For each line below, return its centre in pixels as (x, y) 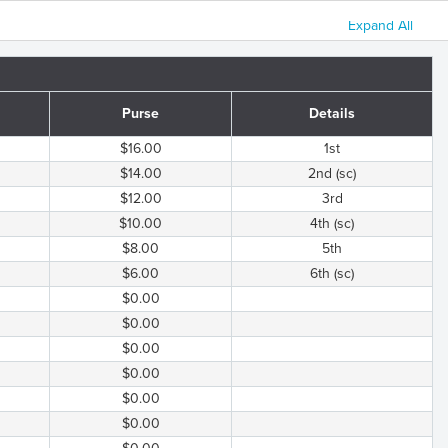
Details (332, 113)
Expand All (380, 25)
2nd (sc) (332, 173)
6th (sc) (332, 273)
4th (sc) (332, 223)
